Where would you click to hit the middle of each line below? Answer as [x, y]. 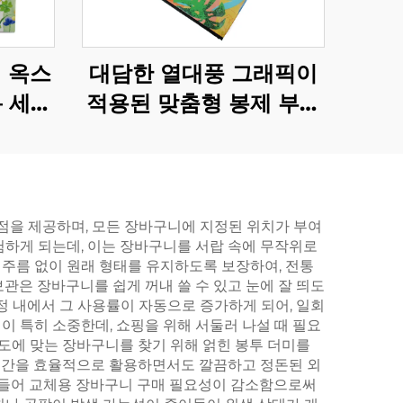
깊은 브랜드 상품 [203, 162]
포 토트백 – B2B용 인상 [203, 133]
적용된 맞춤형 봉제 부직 [203, 103]
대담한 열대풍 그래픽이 [203, 73]
